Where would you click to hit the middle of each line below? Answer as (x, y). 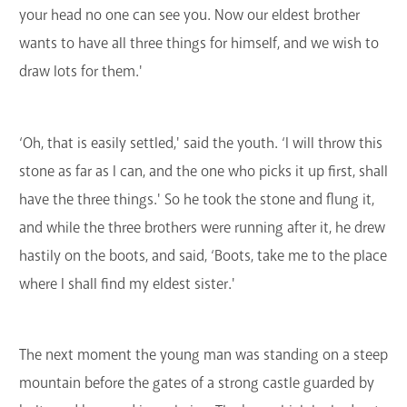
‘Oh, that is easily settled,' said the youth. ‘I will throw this (201, 143)
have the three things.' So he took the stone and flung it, (197, 199)
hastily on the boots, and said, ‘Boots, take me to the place (203, 255)
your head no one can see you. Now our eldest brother (189, 15)
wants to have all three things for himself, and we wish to (199, 43)
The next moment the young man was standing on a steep (203, 355)
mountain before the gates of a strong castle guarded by (197, 383)
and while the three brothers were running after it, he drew (202, 227)
